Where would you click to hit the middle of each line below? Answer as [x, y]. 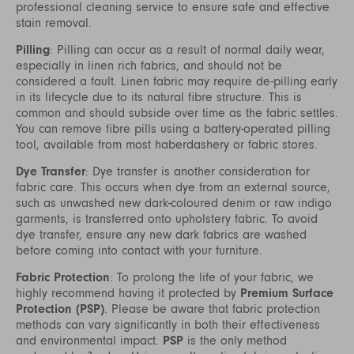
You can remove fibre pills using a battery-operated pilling [173, 128]
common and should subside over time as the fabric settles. [177, 113]
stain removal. [54, 23]
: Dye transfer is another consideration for [198, 171]
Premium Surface [287, 293]
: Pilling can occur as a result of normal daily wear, [187, 49]
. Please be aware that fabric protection [212, 309]
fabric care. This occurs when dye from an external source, [173, 187]
